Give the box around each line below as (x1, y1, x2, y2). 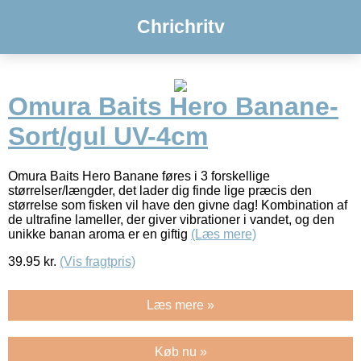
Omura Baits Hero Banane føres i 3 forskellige (8, 168, 270, 183)
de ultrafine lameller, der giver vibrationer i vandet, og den (8, 212, 334, 226)
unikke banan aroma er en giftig (8, 226, 191, 241)
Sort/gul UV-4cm (8, 122, 208, 151)
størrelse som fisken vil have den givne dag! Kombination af (8, 197, 347, 212)
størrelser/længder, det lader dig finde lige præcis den (8, 183, 312, 197)
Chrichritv (136, 16, 225, 37)
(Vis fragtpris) (60, 254, 135, 268)
